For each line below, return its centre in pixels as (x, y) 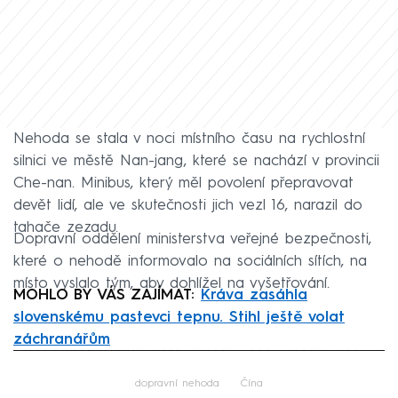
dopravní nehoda (177, 383)
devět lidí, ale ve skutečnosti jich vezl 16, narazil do (188, 205)
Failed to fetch (199, 367)
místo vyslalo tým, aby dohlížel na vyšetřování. (171, 283)
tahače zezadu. (66, 227)
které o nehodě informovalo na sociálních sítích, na (190, 261)
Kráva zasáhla (254, 295)
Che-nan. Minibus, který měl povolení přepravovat (183, 183)
